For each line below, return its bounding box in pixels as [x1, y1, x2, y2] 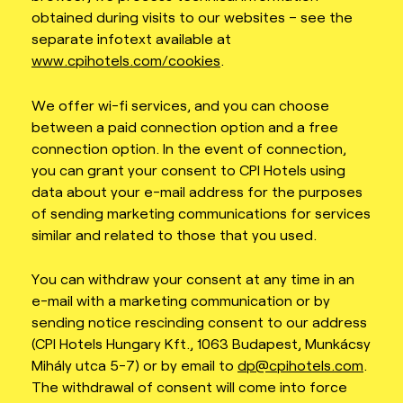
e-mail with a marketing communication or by [31, 291, 330, 309]
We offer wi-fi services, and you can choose [31, 95, 329, 113]
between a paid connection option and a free [31, 117, 338, 135]
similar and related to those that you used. [31, 225, 317, 243]
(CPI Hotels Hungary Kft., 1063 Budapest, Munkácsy [31, 335, 371, 353]
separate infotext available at [31, 30, 231, 48]
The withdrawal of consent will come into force [31, 378, 347, 396]
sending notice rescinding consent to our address [31, 313, 367, 331]
